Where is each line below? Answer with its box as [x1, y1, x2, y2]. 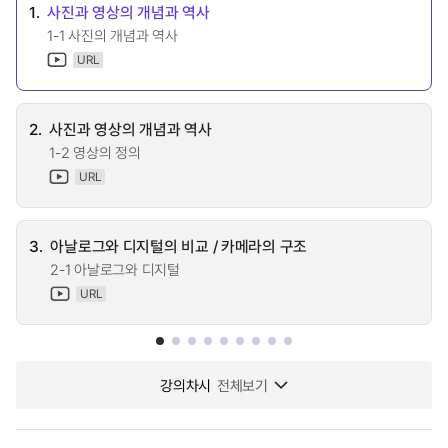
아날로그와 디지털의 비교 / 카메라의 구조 [50, 234, 308, 257]
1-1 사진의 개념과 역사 [47, 25, 178, 45]
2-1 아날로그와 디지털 [50, 259, 180, 279]
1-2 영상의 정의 [49, 142, 141, 162]
